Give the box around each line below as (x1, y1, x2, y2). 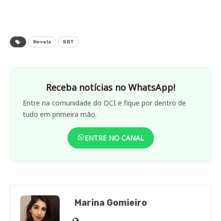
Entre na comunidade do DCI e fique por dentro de (23, 98, 186, 108)
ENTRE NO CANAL (84, 133, 144, 143)
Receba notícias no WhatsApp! (46, 81, 175, 93)
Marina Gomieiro (74, 197, 147, 208)
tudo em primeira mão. (23, 109, 97, 119)
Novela (33, 38, 51, 45)
